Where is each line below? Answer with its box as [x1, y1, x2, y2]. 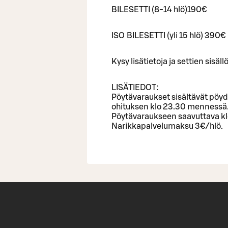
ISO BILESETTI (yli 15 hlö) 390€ [111, 31, 225, 40]
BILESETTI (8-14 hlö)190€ [111, 5, 207, 14]
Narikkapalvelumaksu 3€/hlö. [111, 122, 223, 130]
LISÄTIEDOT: [111, 83, 159, 92]
